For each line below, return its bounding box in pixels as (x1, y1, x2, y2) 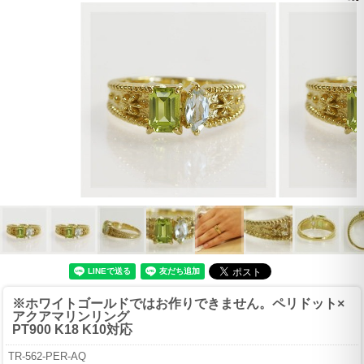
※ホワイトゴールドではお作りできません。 (12, 297, 272, 311)
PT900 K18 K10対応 (12, 323, 132, 337)
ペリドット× (272, 297, 344, 311)
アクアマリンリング (12, 310, 129, 324)
